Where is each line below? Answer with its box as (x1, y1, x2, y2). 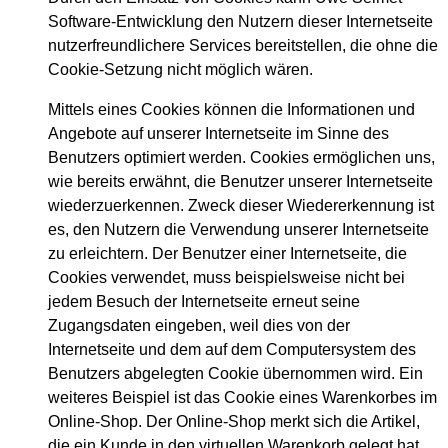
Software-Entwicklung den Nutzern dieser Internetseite (48, 13, 433, 31)
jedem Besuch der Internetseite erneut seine (48, 293, 360, 311)
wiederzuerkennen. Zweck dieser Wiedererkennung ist (48, 197, 434, 215)
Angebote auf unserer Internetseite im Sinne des (48, 125, 389, 143)
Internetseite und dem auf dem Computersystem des (48, 341, 416, 359)
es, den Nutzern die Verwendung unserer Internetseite (48, 221, 429, 239)
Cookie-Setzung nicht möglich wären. (48, 61, 313, 79)
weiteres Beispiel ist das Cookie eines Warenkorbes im (48, 389, 437, 407)
